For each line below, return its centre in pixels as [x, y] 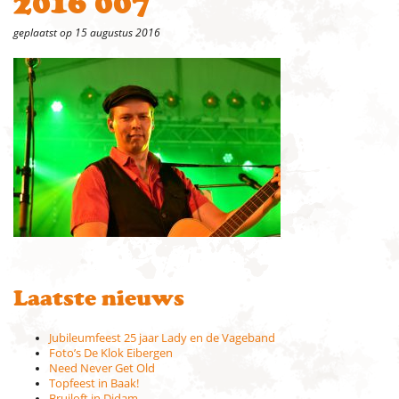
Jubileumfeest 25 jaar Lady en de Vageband [162, 338]
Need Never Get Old [102, 369]
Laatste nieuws [99, 299]
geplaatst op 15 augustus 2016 [87, 33]
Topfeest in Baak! [94, 384]
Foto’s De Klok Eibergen [111, 354]
